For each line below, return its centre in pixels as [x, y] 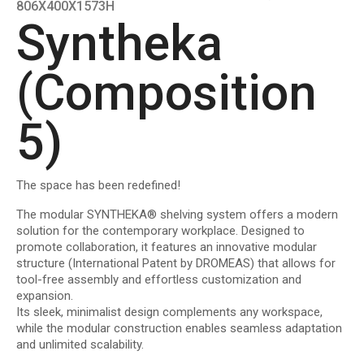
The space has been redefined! [98, 186]
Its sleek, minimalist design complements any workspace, [169, 312]
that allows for [295, 264]
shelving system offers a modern [247, 215]
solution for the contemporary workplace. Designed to [160, 231]
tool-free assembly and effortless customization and [159, 280]
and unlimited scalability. [80, 345]
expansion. [45, 296]
